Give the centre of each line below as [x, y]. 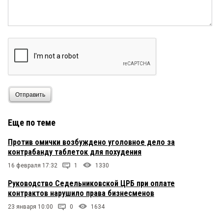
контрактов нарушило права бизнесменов [81, 193]
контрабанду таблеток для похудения [75, 152]
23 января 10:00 [30, 207]
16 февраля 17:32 [33, 166]
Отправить [30, 95]
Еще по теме [32, 123]
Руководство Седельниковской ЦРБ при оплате [91, 184]
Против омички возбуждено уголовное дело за [91, 142]
